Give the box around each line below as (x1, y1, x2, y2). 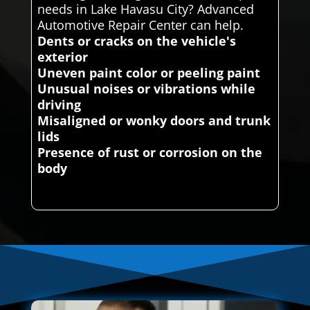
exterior (37, 48, 88, 65)
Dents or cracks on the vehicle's (37, 32, 236, 49)
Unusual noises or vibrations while (37, 80, 255, 97)
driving (37, 95, 81, 113)
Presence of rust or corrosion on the (37, 143, 262, 161)
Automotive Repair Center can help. (37, 16, 244, 33)
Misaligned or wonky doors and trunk (37, 111, 271, 129)
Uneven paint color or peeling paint (37, 64, 260, 81)
